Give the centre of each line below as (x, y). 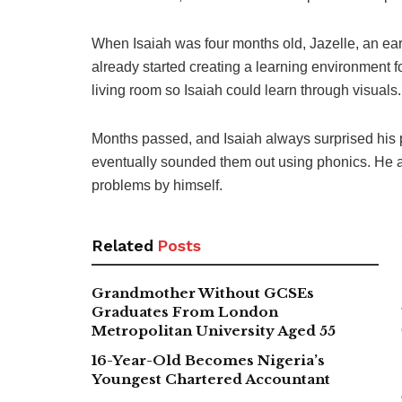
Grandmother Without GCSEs (203, 293)
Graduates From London (185, 312)
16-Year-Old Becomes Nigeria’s (208, 361)
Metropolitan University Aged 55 (214, 331)
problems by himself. (157, 186)
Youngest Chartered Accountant (211, 380)
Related (122, 246)
